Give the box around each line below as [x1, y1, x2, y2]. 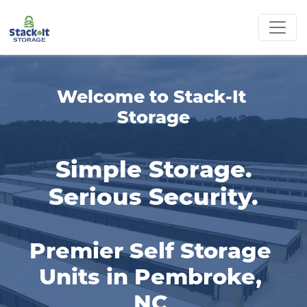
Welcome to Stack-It [56, 84, 246, 108]
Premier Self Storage [29, 234, 271, 265]
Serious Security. [49, 180, 258, 211]
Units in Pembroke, [39, 260, 262, 291]
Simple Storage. [55, 152, 252, 184]
